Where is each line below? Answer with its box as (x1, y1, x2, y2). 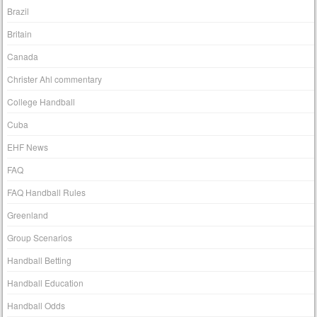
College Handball (7, 95, 76, 108)
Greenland (7, 208, 49, 221)
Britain (7, 27, 33, 40)
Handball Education (7, 276, 84, 289)
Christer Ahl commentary (7, 72, 103, 85)
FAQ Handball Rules (7, 185, 86, 198)
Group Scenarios (7, 231, 73, 243)
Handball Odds (7, 299, 66, 311)
